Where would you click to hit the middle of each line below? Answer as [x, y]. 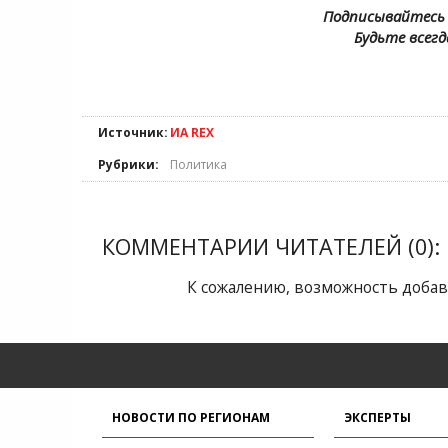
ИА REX [192, 132]
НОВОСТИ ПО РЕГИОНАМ [191, 417]
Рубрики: [128, 164]
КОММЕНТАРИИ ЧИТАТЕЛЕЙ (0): [271, 246]
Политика [198, 164]
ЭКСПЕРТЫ [377, 417]
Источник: [133, 132]
